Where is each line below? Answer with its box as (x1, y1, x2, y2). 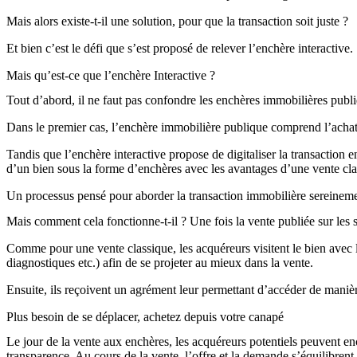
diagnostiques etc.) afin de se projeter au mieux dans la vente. (6, 255, 316, 269)
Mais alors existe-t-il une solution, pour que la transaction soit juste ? (6, 14, 348, 29)
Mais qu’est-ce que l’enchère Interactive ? (6, 69, 215, 83)
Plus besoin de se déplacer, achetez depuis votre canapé (6, 309, 287, 324)
